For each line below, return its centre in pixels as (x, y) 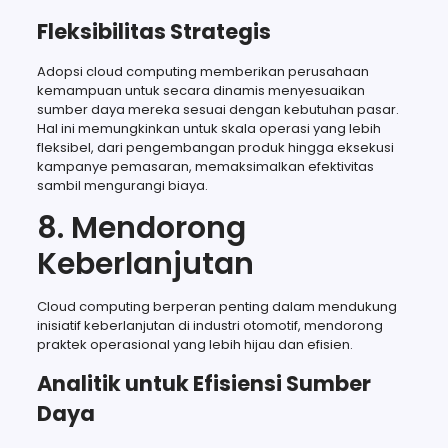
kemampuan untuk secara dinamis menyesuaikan (200, 90)
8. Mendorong (141, 227)
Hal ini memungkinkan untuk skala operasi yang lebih (208, 128)
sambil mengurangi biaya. (122, 185)
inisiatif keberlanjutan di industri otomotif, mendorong (209, 325)
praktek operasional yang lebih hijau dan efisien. (194, 344)
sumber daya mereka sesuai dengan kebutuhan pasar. (217, 109)
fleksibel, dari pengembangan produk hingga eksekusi (215, 147)
